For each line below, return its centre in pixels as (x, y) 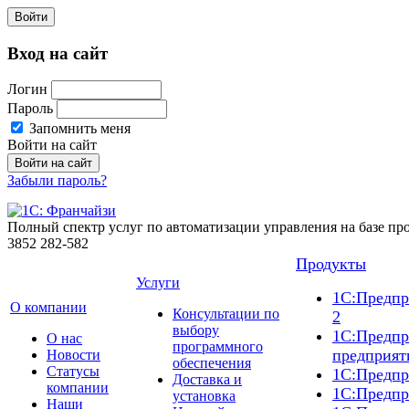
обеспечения (212, 363)
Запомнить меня (78, 129)
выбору (196, 330)
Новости (73, 355)
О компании (48, 308)
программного (218, 347)
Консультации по (226, 314)
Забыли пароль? (57, 181)
